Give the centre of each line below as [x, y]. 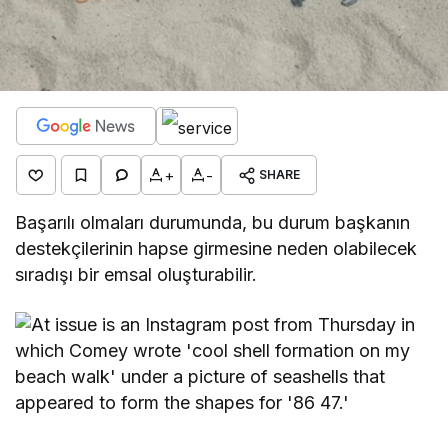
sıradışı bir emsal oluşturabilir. [136, 274]
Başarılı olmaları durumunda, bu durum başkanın [213, 222]
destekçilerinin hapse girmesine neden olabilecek [216, 248]
